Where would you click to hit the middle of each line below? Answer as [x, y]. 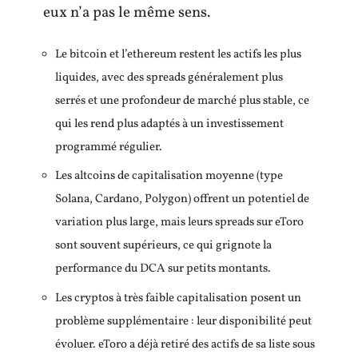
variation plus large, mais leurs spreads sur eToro [179, 223]
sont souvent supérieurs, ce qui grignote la [163, 246]
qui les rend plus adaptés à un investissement [169, 124]
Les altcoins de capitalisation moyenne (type [169, 177]
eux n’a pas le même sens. [127, 13]
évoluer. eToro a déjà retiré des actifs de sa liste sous [185, 344]
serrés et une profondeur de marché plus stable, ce [182, 101]
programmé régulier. [109, 147]
